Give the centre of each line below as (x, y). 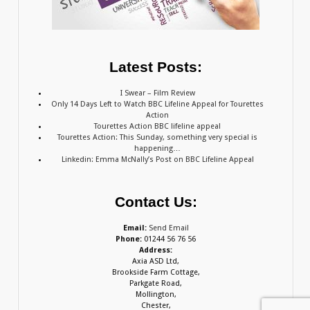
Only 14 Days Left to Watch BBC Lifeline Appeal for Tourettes (158, 104)
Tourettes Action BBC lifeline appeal (158, 126)
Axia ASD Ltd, (156, 261)
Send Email (168, 228)
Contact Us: (156, 202)
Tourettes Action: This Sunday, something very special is (158, 137)
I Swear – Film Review (157, 93)
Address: (156, 250)
